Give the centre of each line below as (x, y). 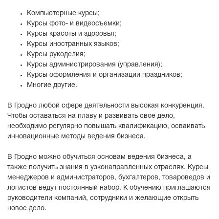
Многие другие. (52, 85)
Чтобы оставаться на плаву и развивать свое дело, (91, 116)
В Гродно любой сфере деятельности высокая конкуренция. (106, 106)
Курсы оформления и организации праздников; (105, 75)
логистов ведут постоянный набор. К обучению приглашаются (109, 188)
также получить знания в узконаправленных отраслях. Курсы (108, 167)
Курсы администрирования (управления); (95, 65)
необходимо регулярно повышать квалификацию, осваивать (106, 126)
